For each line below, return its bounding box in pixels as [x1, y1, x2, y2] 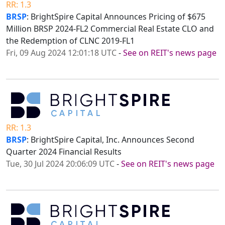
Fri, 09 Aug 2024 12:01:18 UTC [6, 47, 117, 59]
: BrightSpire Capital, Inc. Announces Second [27, 134, 194, 146]
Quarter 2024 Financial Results [6, 146, 122, 158]
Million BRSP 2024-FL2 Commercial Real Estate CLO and [6, 23, 214, 35]
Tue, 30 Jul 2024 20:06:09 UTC [6, 158, 115, 170]
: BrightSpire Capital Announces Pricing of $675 [27, 11, 205, 23]
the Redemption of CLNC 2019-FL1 [6, 35, 135, 47]
